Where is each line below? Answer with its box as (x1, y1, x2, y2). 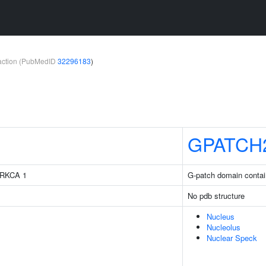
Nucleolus (207, 221, 240, 233)
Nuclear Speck (207, 232, 257, 243)
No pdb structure (188, 190, 245, 201)
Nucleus (207, 211, 235, 222)
